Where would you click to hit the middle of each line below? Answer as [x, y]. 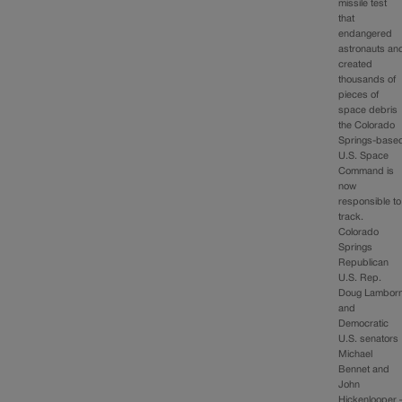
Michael [356, 355]
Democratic [364, 324]
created [356, 65]
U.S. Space [364, 157]
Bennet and [364, 370]
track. [351, 218]
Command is [367, 172]
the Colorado [367, 126]
